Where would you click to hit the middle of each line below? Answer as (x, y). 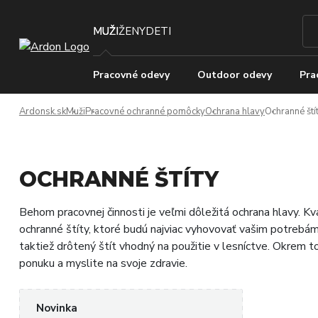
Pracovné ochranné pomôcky (145, 111)
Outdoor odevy (234, 75)
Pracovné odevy (131, 75)
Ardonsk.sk (42, 111)
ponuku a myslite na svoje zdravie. (103, 263)
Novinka (56, 308)
